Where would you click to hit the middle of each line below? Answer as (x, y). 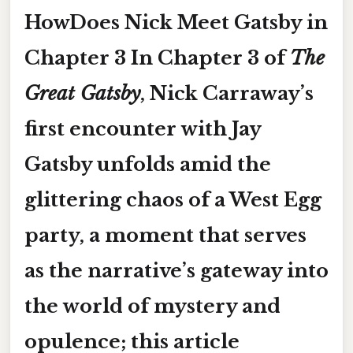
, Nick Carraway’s (227, 93)
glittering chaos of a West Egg (173, 199)
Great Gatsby (82, 93)
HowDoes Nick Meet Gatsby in (176, 22)
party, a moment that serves (165, 235)
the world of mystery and (152, 306)
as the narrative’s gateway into (176, 270)
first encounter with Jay (143, 128)
